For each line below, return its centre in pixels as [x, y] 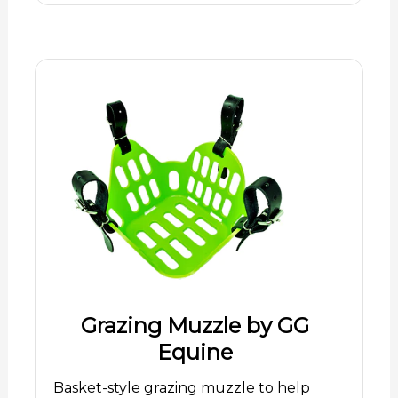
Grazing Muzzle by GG [195, 325]
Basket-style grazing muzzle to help [181, 387]
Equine [195, 352]
